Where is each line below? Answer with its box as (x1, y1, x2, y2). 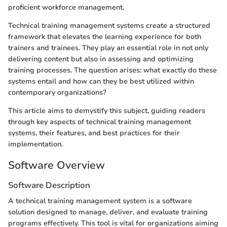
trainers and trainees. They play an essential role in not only (8, 43, 208, 53)
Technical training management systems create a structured (8, 20, 210, 30)
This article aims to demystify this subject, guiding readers (8, 105, 205, 116)
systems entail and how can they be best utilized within (8, 76, 194, 86)
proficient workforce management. (8, 2, 124, 12)
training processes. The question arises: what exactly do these (8, 65, 217, 75)
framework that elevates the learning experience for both (8, 31, 201, 42)
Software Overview (8, 158, 105, 172)
